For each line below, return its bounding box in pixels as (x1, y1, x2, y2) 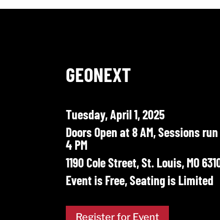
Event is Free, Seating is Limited (66, 172, 214, 188)
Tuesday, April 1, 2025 (66, 106, 165, 122)
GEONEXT (66, 62, 132, 86)
